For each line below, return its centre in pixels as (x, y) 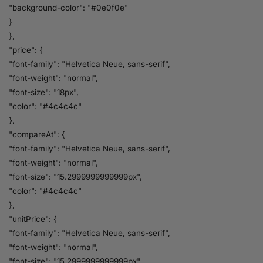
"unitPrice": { (33, 219)
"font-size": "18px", (44, 92)
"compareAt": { (37, 134)
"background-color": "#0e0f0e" (68, 7)
